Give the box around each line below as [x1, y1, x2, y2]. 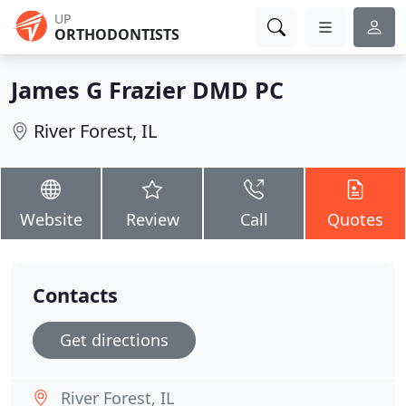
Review [125, 208, 179, 230]
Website [19, 208, 82, 230]
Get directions [60, 329, 169, 351]
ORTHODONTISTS [54, 24, 179, 44]
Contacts [33, 282, 118, 308]
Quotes [327, 208, 383, 230]
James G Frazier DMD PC [11, 74, 284, 105]
